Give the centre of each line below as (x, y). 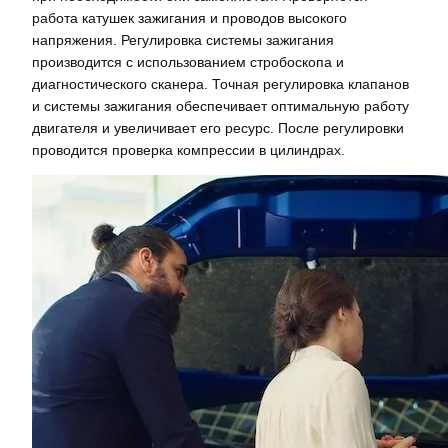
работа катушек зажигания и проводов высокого (189, 17)
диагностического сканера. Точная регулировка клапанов (220, 83)
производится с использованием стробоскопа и (188, 61)
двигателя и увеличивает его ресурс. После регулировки (218, 127)
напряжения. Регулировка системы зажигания (183, 39)
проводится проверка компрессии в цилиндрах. (188, 149)
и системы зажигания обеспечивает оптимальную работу (220, 105)
